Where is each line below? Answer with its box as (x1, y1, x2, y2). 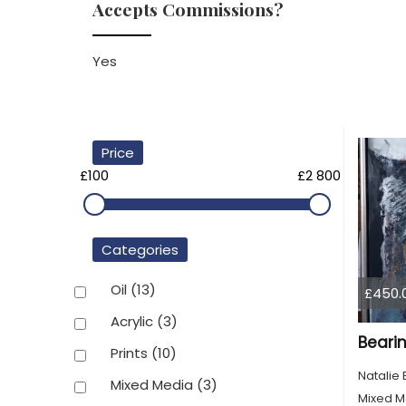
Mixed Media (111, 374, 197, 394)
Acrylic (111, 311, 157, 331)
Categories (101, 240, 179, 259)
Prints (111, 343, 151, 362)
